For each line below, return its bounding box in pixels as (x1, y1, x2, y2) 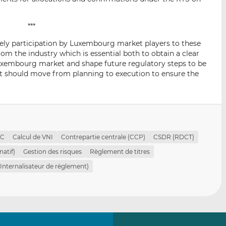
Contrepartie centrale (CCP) (61, 133, 146, 141)
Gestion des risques (23, 147, 82, 155)
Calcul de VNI (13, 133, 53, 141)
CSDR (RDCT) (153, 133, 195, 141)
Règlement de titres (90, 147, 150, 155)
